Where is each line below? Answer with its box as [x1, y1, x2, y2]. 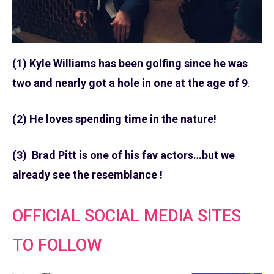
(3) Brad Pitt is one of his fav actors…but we [12, 148, 235, 161]
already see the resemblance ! [12, 168, 163, 181]
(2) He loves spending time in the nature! [12, 112, 217, 125]
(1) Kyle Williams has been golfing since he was [12, 56, 248, 70]
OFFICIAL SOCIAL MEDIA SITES [12, 206, 241, 226]
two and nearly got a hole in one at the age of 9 [12, 76, 248, 89]
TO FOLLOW [12, 235, 102, 255]
